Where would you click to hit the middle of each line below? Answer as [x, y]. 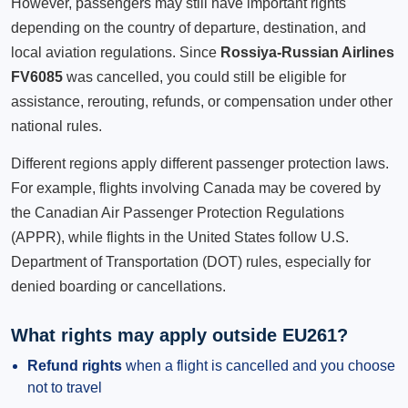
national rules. [56, 126]
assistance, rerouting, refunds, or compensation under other [202, 102]
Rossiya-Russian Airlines [307, 52]
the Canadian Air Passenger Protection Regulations [178, 213]
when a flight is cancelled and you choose [259, 366]
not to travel [65, 388]
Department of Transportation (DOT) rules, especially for [191, 262]
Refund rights [75, 366]
